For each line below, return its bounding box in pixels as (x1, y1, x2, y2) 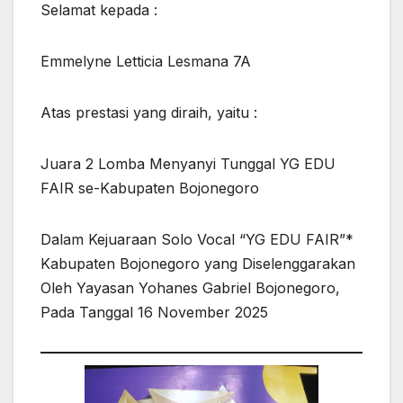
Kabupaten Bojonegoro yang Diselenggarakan (40, 254, 355, 273)
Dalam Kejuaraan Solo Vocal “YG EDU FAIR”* (40, 229, 354, 248)
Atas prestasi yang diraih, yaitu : (40, 103, 257, 121)
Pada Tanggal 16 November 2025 (40, 302, 268, 321)
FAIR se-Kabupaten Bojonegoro (40, 178, 259, 197)
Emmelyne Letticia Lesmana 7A (40, 51, 251, 70)
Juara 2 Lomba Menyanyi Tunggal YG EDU (40, 154, 336, 173)
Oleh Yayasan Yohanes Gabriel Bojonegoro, (40, 278, 340, 297)
